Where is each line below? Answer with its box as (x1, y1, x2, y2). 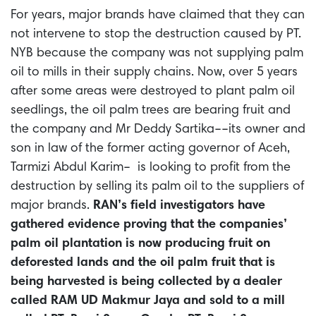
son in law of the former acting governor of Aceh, (11, 142, 290, 155)
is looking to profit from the (130, 161, 291, 174)
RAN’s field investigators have (93, 199, 265, 212)
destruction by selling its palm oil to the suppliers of (11, 180, 304, 193)
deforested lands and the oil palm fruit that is (11, 256, 275, 269)
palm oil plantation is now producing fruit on (11, 237, 270, 250)
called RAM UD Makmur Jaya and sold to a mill (11, 294, 285, 308)
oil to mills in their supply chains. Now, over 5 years (11, 66, 298, 79)
